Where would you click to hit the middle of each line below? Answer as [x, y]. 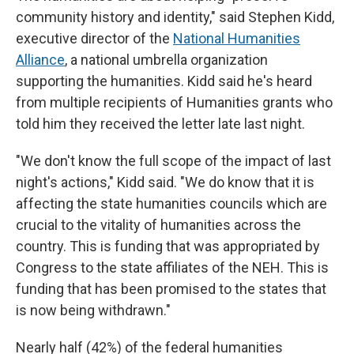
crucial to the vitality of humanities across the [158, 225]
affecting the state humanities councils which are [171, 204]
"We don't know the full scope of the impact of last [173, 161]
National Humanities [237, 39]
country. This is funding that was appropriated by [168, 247]
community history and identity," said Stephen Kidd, [175, 17]
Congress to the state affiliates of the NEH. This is [172, 268]
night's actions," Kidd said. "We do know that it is [165, 183]
